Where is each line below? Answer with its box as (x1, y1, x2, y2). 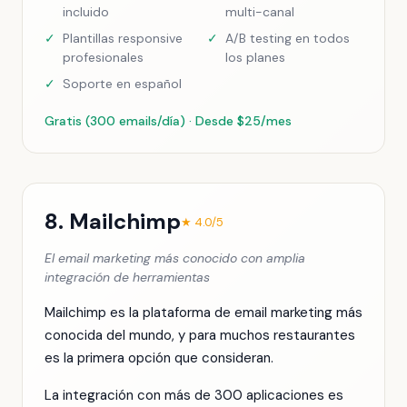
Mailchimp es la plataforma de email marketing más (45, 303, 362, 322)
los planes (225, 49, 285, 65)
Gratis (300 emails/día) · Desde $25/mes (45, 113, 292, 129)
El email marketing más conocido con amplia (45, 250, 305, 266)
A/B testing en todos (225, 30, 350, 46)
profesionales (63, 49, 144, 65)
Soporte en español (63, 75, 182, 92)
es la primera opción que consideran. (45, 349, 273, 367)
